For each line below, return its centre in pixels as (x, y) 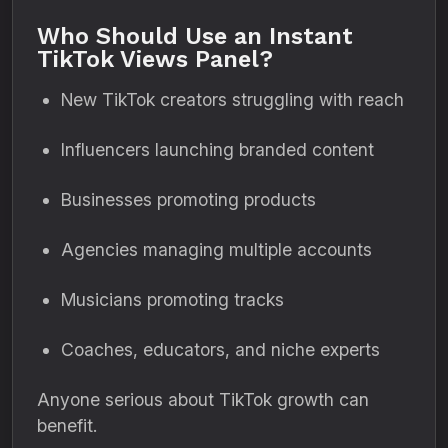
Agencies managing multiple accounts (216, 249)
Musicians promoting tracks (172, 299)
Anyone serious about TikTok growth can (203, 399)
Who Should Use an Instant (195, 36)
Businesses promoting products (188, 199)
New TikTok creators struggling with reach (232, 99)
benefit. (67, 425)
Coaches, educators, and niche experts (220, 349)
